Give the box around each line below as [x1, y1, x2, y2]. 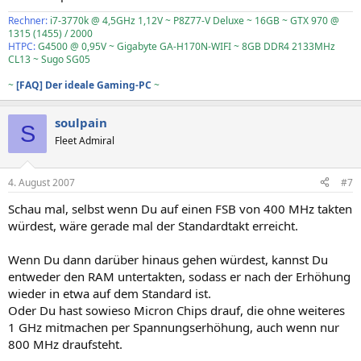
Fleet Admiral [55, 134, 114, 147]
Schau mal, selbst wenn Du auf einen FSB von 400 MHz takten [8, 200, 352, 217]
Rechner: [8, 14, 48, 27]
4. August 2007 [8, 175, 75, 189]
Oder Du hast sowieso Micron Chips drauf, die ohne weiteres [8, 301, 345, 318]
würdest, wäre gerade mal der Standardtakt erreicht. [8, 217, 298, 234]
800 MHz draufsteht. [8, 335, 122, 352]
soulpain [55, 114, 107, 131]
